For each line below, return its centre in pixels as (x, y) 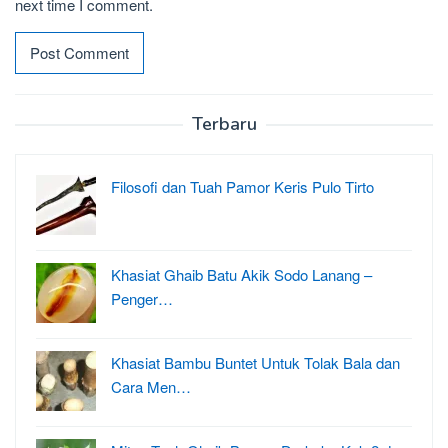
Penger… (142, 298)
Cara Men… (151, 386)
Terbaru (224, 123)
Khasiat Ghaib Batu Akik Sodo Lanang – (241, 274)
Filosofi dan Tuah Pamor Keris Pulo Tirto (242, 186)
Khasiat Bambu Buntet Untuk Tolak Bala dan (255, 362)
